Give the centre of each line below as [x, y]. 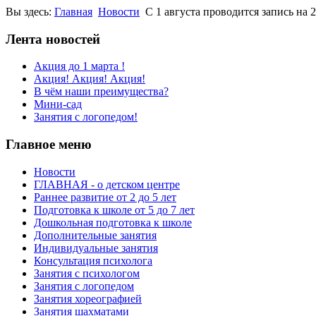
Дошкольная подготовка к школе [113, 222]
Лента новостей [53, 39]
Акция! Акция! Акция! [90, 79]
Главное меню [49, 145]
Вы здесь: [30, 12]
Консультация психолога [93, 260]
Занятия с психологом [87, 273]
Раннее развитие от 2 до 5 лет [105, 197]
